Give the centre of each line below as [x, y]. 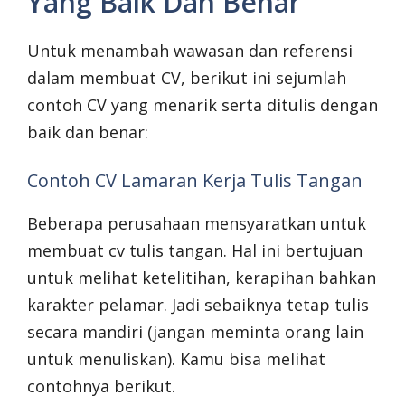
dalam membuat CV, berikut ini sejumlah [187, 78]
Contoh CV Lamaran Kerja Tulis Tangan [195, 181]
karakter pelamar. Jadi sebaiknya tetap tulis [198, 305]
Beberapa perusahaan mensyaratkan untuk [197, 224]
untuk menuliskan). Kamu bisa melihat [176, 359]
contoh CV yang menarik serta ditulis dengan [202, 105]
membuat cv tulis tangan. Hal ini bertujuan [195, 251]
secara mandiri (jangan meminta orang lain [195, 332]
